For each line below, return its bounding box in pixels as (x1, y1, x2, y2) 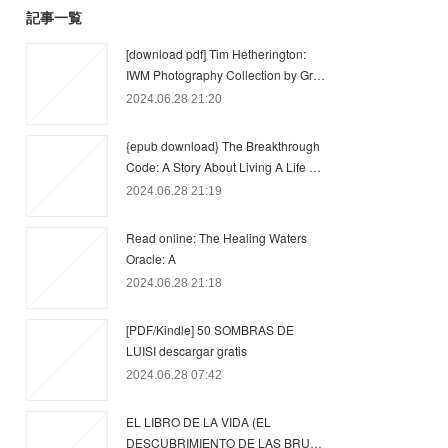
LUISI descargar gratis (126, 342, 247, 359)
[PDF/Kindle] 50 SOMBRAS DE (126, 321, 294, 338)
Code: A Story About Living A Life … (126, 158, 321, 175)
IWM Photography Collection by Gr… (126, 66, 325, 83)
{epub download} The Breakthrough (126, 137, 320, 154)
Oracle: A (126, 250, 176, 267)
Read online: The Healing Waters (126, 229, 307, 246)
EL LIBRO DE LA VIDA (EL (126, 413, 271, 430)
